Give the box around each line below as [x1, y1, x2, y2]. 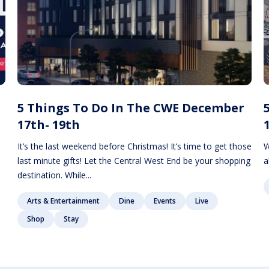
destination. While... [17, 169, 92, 181]
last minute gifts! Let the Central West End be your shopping [17, 154, 251, 166]
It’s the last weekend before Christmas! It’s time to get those [17, 140, 252, 152]
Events [154, 195, 177, 206]
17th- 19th [17, 116, 80, 133]
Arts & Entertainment [27, 195, 100, 206]
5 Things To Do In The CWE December [17, 99, 245, 116]
